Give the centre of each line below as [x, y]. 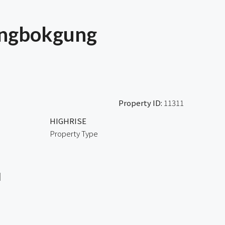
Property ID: [140, 103]
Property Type [74, 133]
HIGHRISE [68, 121]
